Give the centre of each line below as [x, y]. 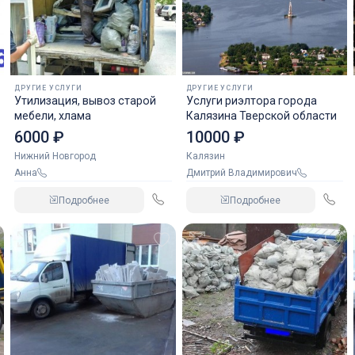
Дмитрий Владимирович [245, 173]
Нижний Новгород [55, 156]
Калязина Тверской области [261, 116]
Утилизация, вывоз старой [86, 101]
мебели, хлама [53, 116]
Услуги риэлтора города [251, 101]
